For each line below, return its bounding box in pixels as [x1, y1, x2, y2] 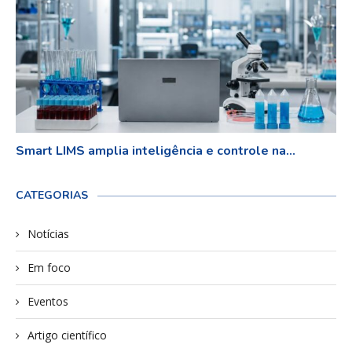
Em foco [27, 259, 71, 275]
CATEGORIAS [16, 187, 88, 203]
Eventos [27, 293, 68, 309]
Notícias [27, 225, 69, 241]
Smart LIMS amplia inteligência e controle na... [16, 141, 295, 159]
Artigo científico [27, 327, 107, 343]
